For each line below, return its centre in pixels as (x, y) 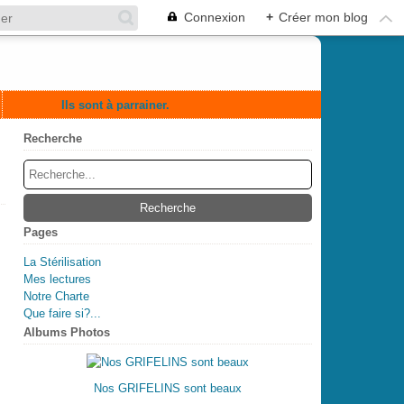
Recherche (53, 138)
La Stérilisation (62, 262)
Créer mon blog (323, 17)
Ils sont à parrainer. (115, 105)
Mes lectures (57, 279)
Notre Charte (56, 296)
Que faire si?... (62, 313)
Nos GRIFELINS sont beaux (168, 388)
